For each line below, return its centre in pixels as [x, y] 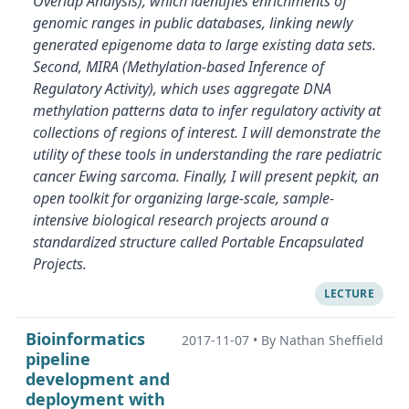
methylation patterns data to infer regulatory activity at [207, 110]
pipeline [58, 359]
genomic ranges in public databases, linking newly [193, 23]
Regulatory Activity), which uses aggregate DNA [182, 89]
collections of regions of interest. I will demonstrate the [207, 132]
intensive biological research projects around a [181, 220]
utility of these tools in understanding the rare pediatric [207, 154]
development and [98, 379]
